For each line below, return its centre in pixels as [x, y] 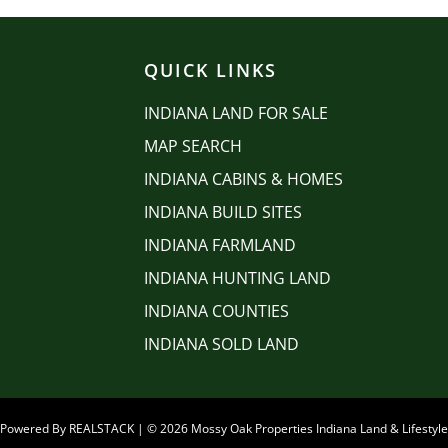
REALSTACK [101, 428]
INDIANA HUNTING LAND [237, 278]
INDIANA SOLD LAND [221, 344]
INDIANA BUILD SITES [222, 212]
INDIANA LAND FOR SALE [235, 113]
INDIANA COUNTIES [216, 311]
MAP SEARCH [192, 146]
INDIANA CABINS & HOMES [243, 179]
